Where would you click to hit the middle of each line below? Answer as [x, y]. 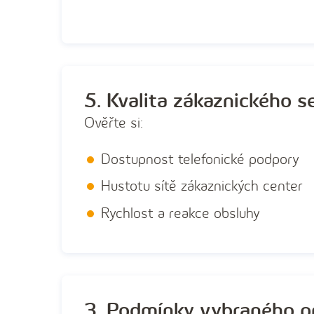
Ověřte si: [114, 123]
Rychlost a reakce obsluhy [180, 213]
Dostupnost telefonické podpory [200, 159]
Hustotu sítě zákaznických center [202, 186]
